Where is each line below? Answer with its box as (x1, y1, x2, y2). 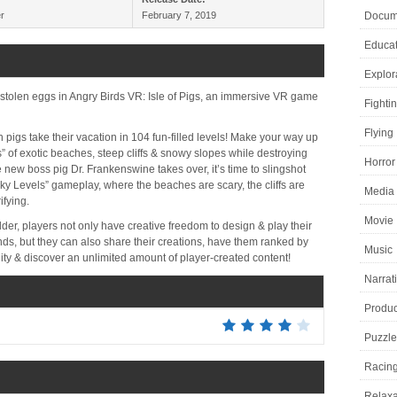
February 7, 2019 (142, 10, 216, 20)
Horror (364, 156, 395, 168)
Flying (364, 127, 393, 139)
